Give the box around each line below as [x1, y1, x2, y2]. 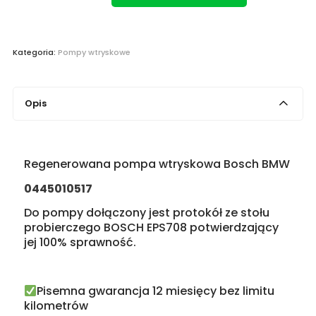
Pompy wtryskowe [57, 47, 130, 59]
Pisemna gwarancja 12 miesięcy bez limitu [37, 283, 275, 300]
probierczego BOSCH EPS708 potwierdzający [23, 219, 279, 236]
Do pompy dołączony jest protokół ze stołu [23, 205, 269, 221]
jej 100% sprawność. [23, 234, 136, 251]
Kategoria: [12, 47, 58, 59]
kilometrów [23, 298, 88, 315]
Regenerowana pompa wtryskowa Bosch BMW [23, 156, 290, 173]
